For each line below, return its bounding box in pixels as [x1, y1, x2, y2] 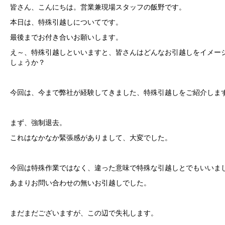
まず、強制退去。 [10, 119, 66, 127]
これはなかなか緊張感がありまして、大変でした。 [10, 134, 172, 142]
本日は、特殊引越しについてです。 [10, 19, 123, 27]
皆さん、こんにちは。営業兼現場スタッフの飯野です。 [10, 4, 186, 12]
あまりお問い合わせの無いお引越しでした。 [10, 179, 151, 187]
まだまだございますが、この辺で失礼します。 [10, 209, 158, 217]
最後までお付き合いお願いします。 [10, 34, 123, 42]
